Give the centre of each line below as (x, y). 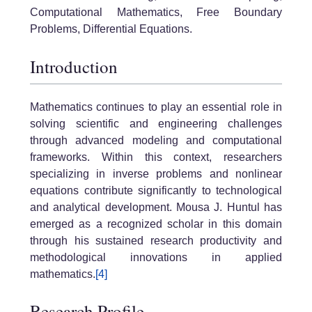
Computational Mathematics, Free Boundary (156, 13)
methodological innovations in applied (156, 257)
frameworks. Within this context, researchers (156, 157)
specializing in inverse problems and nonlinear (156, 173)
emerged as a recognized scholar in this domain (156, 224)
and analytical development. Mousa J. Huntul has (156, 207)
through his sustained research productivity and (156, 240)
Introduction (74, 66)
